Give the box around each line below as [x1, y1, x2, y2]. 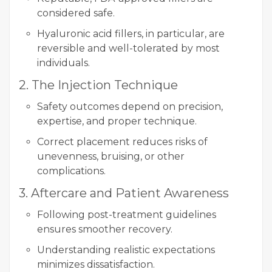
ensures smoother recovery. [37, 223, 172, 236]
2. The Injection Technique [19, 78, 178, 93]
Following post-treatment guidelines [37, 209, 216, 221]
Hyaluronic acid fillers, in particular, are [37, 28, 225, 40]
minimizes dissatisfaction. [37, 259, 155, 271]
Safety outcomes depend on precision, [37, 101, 223, 113]
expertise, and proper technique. [37, 115, 197, 127]
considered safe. [37, 7, 115, 19]
